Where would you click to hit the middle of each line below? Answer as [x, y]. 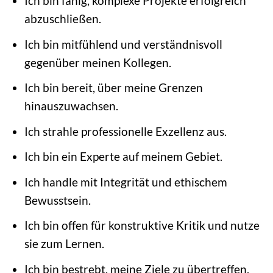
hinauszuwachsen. [71, 106]
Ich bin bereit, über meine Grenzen [113, 88]
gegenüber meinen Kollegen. [97, 62]
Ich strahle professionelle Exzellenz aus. [125, 131]
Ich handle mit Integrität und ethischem [126, 182]
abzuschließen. [62, 19]
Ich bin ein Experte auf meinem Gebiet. [123, 157]
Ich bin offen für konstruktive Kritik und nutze [142, 225]
